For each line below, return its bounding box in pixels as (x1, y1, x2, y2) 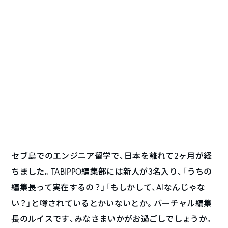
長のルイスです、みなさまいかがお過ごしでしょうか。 (11, 213, 214, 224)
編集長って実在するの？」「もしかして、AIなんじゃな (11, 182, 206, 193)
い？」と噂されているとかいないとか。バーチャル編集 (11, 197, 212, 209)
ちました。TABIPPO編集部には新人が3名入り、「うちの (11, 166, 212, 177)
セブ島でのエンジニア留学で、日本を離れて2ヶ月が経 (11, 150, 212, 161)
